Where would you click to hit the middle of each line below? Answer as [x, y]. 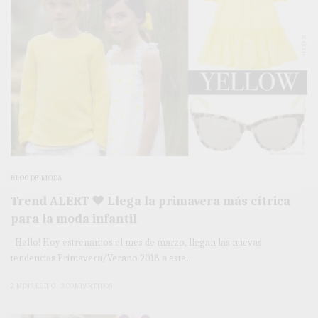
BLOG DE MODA [37, 177]
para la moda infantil [74, 219]
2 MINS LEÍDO [33, 286]
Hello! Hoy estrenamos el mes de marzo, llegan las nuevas [137, 242]
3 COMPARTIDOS [86, 286]
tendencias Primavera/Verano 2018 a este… [102, 258]
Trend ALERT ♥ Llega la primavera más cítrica [150, 201]
